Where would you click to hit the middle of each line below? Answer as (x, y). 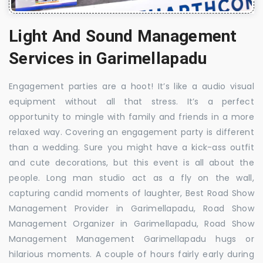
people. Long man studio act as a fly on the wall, (131, 178)
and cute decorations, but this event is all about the (131, 162)
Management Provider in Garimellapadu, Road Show (131, 208)
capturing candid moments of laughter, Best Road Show (131, 193)
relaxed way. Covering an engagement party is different (131, 132)
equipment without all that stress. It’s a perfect (131, 101)
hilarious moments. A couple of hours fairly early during (131, 254)
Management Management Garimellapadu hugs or (131, 239)
